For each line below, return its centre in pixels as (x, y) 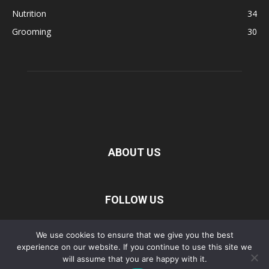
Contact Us (134, 260)
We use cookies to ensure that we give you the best (134, 235)
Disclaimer (103, 247)
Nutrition (29, 14)
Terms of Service (160, 247)
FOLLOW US (134, 200)
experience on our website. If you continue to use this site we (134, 247)
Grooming (32, 32)
